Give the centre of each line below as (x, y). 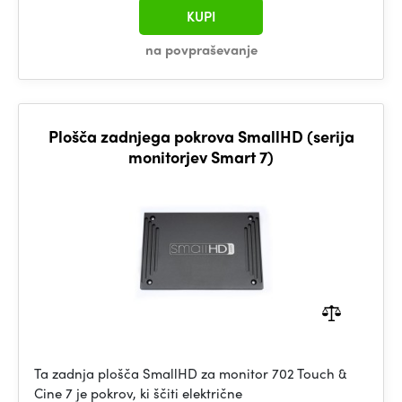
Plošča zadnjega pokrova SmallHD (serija (201, 136)
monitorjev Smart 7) (201, 157)
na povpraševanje (201, 49)
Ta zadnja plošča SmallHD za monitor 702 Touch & (191, 373)
